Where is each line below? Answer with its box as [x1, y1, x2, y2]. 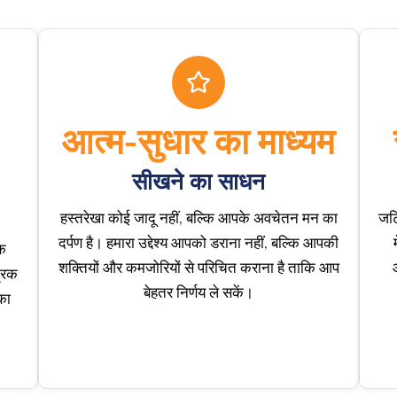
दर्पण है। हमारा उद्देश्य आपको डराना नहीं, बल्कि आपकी [58, 234, 339, 252]
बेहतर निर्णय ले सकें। [144, 284, 253, 301]
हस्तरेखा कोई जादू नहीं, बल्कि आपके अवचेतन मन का [59, 209, 338, 227]
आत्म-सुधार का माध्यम [62, 121, 335, 162]
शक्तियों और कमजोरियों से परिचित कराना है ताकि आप [58, 259, 339, 276]
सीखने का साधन [132, 168, 265, 195]
